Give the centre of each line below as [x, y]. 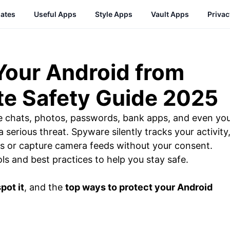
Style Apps [114, 14]
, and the [45, 187]
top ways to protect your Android [139, 187]
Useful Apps [55, 14]
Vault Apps [170, 14]
